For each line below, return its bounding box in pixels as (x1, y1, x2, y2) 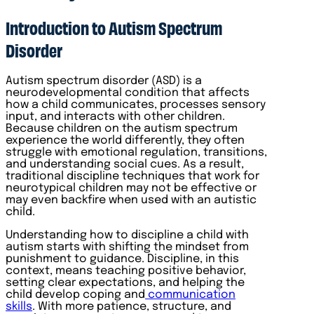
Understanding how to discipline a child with (6, 228, 249, 241)
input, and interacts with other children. (6, 110, 225, 123)
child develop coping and (6, 288, 145, 301)
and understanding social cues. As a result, (6, 158, 244, 170)
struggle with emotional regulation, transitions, (6, 146, 267, 158)
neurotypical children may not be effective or (6, 182, 257, 194)
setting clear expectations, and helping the (6, 276, 245, 289)
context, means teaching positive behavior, (6, 264, 246, 277)
